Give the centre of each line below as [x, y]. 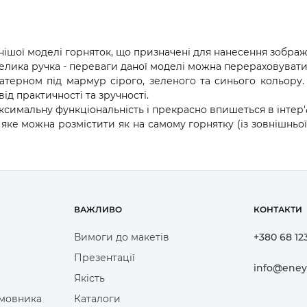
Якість [89, 278]
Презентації [104, 257]
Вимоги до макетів [121, 237]
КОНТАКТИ [278, 209]
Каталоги [97, 298]
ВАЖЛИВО [98, 209]
